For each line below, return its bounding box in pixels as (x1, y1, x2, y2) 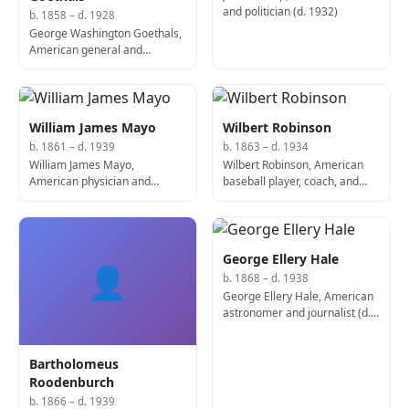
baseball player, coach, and (223, 173, 360, 190)
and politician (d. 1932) (223, 4, 339, 19)
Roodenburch (29, 372, 115, 391)
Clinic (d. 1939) (29, 206, 105, 223)
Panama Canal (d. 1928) (29, 75, 152, 91)
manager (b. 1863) (223, 190, 318, 206)
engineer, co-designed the (29, 58, 161, 75)
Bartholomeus (29, 354, 120, 372)
